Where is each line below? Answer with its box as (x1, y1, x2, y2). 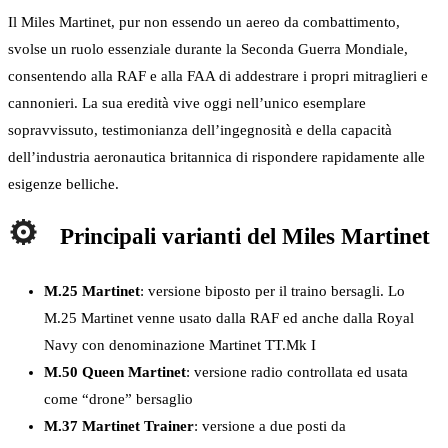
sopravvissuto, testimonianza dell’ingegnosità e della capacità (8, 122, 392, 139)
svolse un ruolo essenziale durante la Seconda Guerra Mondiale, (8, 41, 408, 58)
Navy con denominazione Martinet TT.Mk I (44, 336, 316, 353)
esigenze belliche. (8, 176, 119, 193)
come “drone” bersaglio (44, 390, 193, 407)
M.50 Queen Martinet (44, 363, 186, 380)
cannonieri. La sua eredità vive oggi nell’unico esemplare (8, 95, 366, 112)
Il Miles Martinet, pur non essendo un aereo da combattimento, (8, 14, 400, 31)
